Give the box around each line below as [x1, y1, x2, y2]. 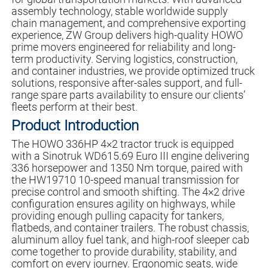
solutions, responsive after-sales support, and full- [11, 77, 242, 90]
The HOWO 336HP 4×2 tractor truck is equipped [11, 138, 234, 151]
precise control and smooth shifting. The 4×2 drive [11, 185, 245, 199]
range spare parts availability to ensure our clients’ [11, 89, 245, 102]
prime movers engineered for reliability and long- [11, 41, 236, 54]
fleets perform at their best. [11, 100, 138, 114]
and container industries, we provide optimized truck [11, 65, 255, 78]
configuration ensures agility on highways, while [11, 197, 235, 211]
